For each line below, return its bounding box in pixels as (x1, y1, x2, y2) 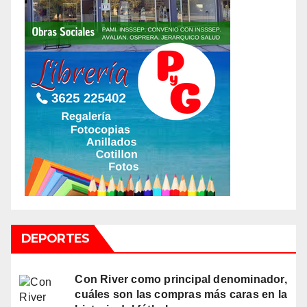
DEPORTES (21, 230, 89, 246)
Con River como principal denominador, (75, 273, 287, 285)
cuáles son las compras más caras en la (75, 288, 288, 300)
